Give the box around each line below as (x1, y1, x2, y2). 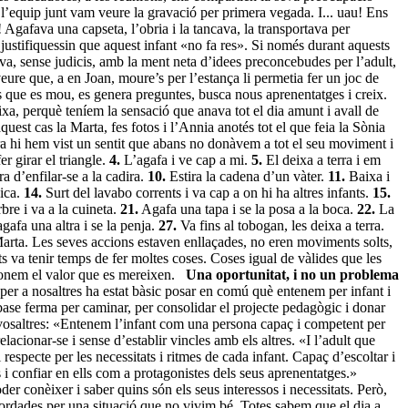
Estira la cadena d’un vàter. (166, 168, 328, 184)
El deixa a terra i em (262, 151, 381, 168)
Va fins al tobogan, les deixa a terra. (177, 217, 384, 233)
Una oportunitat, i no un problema (186, 266, 399, 282)
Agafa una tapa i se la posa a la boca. (138, 200, 357, 217)
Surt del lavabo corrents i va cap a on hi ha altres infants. (42, 184, 372, 200)
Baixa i (345, 168, 390, 184)
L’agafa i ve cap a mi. (120, 151, 251, 168)
